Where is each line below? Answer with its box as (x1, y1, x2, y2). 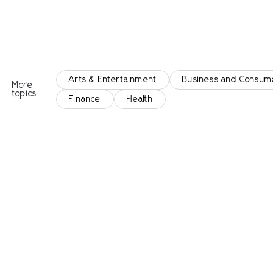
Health (126, 95, 153, 104)
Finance (69, 95, 101, 104)
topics (12, 90, 37, 98)
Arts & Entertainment (69, 76, 157, 84)
